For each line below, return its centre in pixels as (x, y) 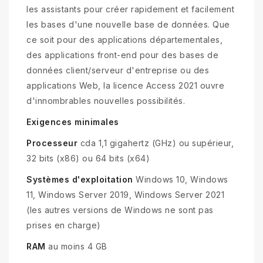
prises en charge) (64, 225)
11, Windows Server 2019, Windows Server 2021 (125, 195)
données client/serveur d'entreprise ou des (118, 70)
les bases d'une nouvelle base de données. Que (128, 25)
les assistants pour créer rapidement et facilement (130, 9)
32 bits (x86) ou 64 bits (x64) (88, 159)
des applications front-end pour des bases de (122, 55)
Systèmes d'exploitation (80, 180)
